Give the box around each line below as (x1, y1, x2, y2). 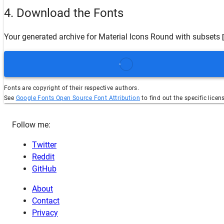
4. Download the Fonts (4, 6, 123, 20)
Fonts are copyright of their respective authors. (4, 84, 139, 92)
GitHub (32, 164, 56, 174)
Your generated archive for (4, 32, 98, 42)
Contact (32, 196, 59, 206)
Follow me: (12, 120, 50, 130)
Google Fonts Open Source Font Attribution (15, 94, 140, 102)
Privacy (32, 208, 58, 218)
